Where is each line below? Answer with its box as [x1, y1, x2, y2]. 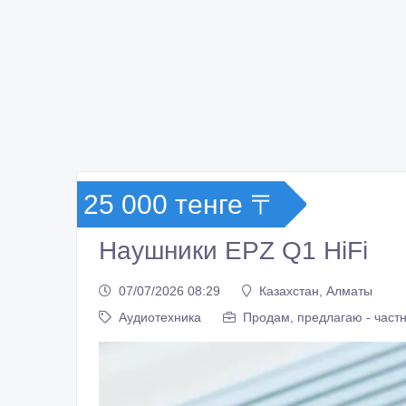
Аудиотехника [119, 309, 201, 324]
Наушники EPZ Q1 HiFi [99, 237, 368, 266]
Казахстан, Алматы [259, 283, 372, 298]
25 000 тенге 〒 [83, 189, 277, 220]
